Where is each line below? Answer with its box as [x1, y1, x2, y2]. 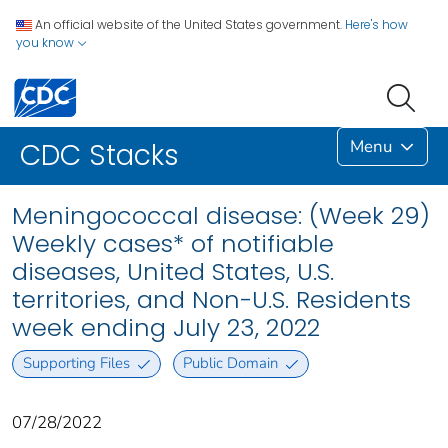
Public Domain [183, 353, 279, 374]
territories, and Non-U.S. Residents [12, 283, 411, 317]
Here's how [345, 16, 408, 33]
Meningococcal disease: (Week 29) [12, 199, 430, 233]
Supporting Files [22, 353, 130, 374]
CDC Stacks [20, 136, 179, 176]
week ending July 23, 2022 [12, 311, 320, 345]
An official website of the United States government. [35, 16, 342, 33]
